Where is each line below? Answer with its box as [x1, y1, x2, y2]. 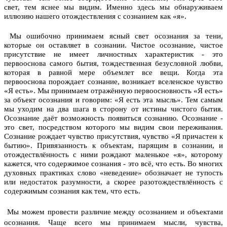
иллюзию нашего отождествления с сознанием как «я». [4, 12, 186, 20]
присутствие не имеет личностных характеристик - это [4, 50, 223, 58]
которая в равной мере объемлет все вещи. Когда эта [4, 68, 223, 77]
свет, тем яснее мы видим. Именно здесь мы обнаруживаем [4, 3, 223, 11]
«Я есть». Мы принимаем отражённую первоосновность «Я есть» [4, 86, 223, 95]
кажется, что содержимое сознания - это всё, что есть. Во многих [4, 159, 223, 168]
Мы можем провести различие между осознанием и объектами [4, 207, 223, 216]
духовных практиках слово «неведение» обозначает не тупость [4, 168, 223, 177]
